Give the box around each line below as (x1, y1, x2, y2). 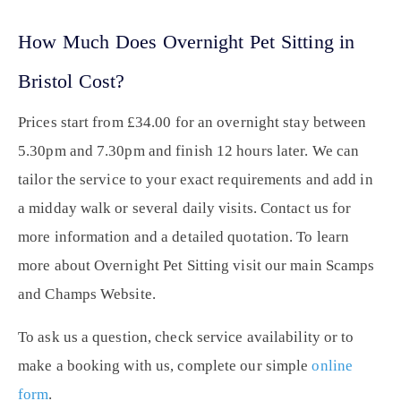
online (311, 357, 354, 375)
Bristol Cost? (18, 70, 125, 93)
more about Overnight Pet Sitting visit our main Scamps (18, 257, 375, 275)
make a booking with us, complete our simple (18, 357, 312, 375)
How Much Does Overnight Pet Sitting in (18, 30, 355, 54)
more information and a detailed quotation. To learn (18, 228, 350, 246)
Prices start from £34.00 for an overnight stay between (18, 114, 367, 132)
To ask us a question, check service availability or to (18, 328, 354, 346)
